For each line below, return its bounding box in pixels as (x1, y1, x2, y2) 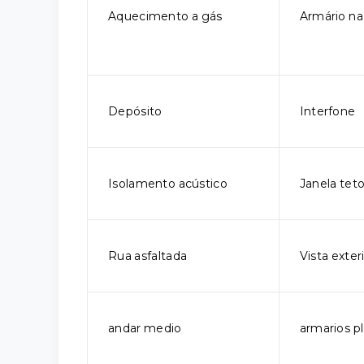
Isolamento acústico (108, 176, 227, 191)
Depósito (108, 104, 162, 119)
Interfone (299, 104, 356, 119)
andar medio (108, 321, 182, 336)
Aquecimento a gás (108, 9, 223, 24)
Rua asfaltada (108, 249, 188, 263)
